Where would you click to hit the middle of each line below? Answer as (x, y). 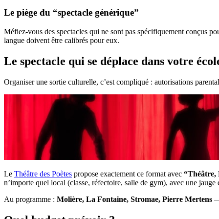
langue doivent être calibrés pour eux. (62, 40)
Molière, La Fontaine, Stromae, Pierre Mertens (134, 199)
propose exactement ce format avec (128, 174)
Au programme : (30, 199)
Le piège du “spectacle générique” (71, 13)
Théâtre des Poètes (43, 174)
